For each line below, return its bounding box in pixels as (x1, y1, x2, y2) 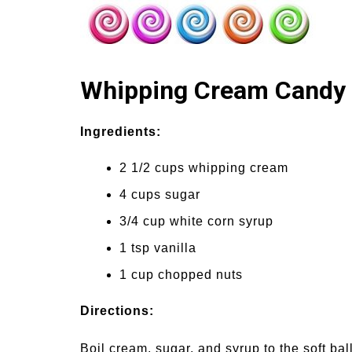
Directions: (80, 304, 154, 317)
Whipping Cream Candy (80, 75, 346, 105)
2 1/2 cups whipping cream (119, 161, 288, 174)
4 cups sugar (119, 188, 200, 201)
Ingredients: (80, 125, 161, 138)
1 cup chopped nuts (119, 268, 243, 281)
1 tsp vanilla (119, 241, 196, 255)
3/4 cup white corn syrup (119, 214, 273, 228)
